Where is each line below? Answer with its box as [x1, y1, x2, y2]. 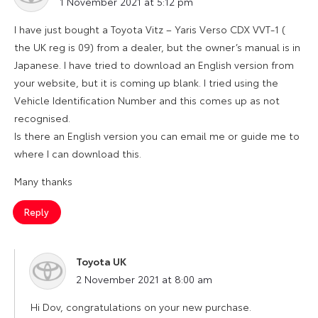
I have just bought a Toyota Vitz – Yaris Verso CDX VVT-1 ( [14, 21, 285, 36]
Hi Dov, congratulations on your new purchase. [31, 299, 251, 314]
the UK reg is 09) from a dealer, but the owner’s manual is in [14, 39, 300, 54]
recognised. [14, 110, 70, 125]
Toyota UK [76, 253, 126, 268]
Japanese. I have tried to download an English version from [14, 57, 294, 72]
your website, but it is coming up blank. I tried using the [14, 75, 278, 89]
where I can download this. [14, 146, 141, 160]
